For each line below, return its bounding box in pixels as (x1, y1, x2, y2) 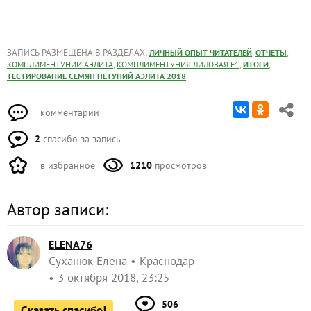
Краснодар (140, 253, 194, 269)
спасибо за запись (40, 133, 121, 146)
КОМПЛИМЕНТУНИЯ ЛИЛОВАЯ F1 (117, 59, 239, 70)
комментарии (37, 106, 99, 119)
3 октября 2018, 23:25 (58, 270, 169, 286)
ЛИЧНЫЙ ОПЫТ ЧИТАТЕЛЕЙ (149, 47, 252, 58)
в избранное (37, 159, 95, 172)
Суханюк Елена (49, 253, 127, 269)
